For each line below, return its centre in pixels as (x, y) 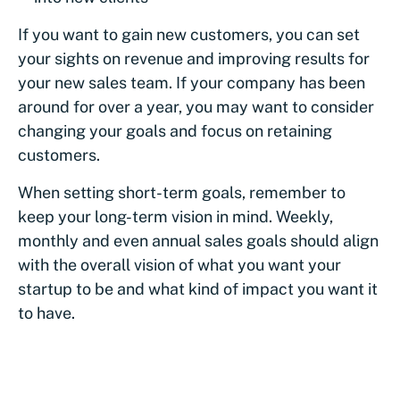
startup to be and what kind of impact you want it (198, 288)
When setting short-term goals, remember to (182, 192)
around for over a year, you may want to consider (196, 106)
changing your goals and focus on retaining (175, 130)
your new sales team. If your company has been (192, 82)
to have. (46, 312)
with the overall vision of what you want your (179, 264)
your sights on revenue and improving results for (194, 58)
